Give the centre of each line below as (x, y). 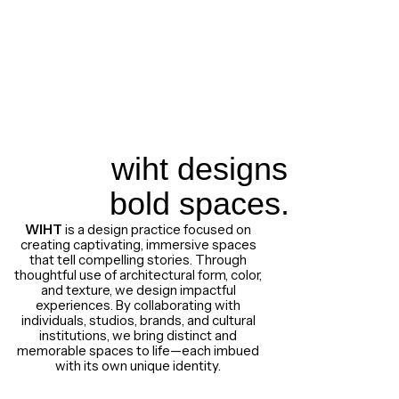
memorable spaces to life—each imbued (138, 350)
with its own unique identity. (138, 366)
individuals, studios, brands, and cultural (138, 320)
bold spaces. (199, 204)
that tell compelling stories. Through (138, 260)
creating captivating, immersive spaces (138, 244)
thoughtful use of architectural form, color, (138, 275)
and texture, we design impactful (138, 290)
